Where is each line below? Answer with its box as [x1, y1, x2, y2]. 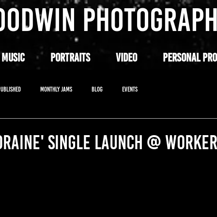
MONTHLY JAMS [40, 85, 72, 93]
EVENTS [122, 85, 138, 93]
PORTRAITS [50, 50, 90, 64]
